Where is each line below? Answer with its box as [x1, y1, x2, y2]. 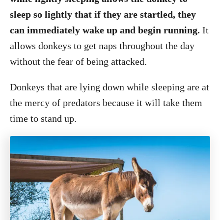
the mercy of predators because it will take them [10, 97, 202, 108]
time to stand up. [10, 113, 77, 124]
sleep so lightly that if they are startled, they [10, 9, 196, 20]
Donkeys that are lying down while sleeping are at [10, 82, 209, 92]
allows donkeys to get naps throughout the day [10, 40, 194, 51]
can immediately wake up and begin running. [10, 25, 200, 35]
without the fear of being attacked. [10, 56, 147, 67]
